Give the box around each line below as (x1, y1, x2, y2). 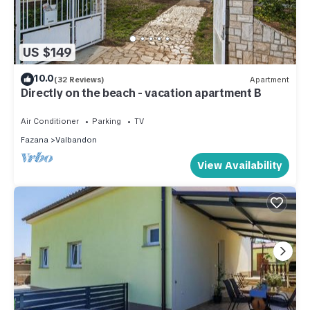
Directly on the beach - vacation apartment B (21, 86, 262, 101)
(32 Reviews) (54, 74, 104, 84)
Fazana (21, 135, 48, 145)
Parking (92, 116, 121, 127)
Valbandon (55, 135, 97, 145)
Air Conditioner (21, 116, 79, 127)
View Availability (197, 158, 282, 173)
